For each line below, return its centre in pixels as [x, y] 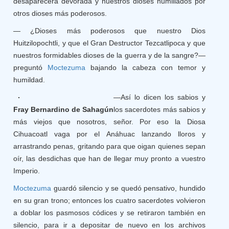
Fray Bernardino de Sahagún [64, 109]
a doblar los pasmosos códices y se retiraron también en [109, 213]
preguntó [31, 67]
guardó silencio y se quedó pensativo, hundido [128, 188]
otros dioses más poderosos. [60, 13]
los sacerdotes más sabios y [159, 109]
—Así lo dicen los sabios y [159, 97]
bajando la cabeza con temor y [145, 67]
